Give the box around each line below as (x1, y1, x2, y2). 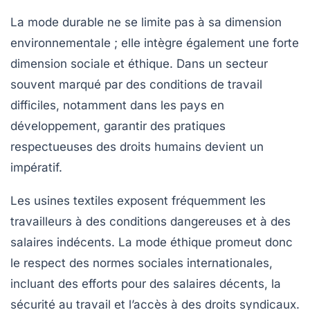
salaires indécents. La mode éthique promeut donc (10, 235, 293, 250)
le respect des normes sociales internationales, (10, 256, 273, 271)
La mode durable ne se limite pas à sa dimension (10, 15, 282, 30)
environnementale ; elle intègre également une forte (10, 36, 299, 51)
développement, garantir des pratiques (10, 119, 226, 134)
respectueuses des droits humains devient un (10, 140, 264, 154)
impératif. (10, 161, 62, 175)
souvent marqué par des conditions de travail (10, 77, 262, 92)
